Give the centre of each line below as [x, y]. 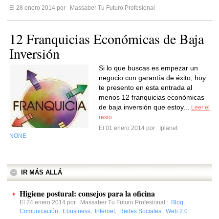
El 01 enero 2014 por [128, 128]
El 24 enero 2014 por [50, 202]
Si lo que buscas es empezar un [148, 68]
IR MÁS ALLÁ [42, 172]
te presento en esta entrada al [145, 88]
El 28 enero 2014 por [39, 8]
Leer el [200, 108]
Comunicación [39, 211]
